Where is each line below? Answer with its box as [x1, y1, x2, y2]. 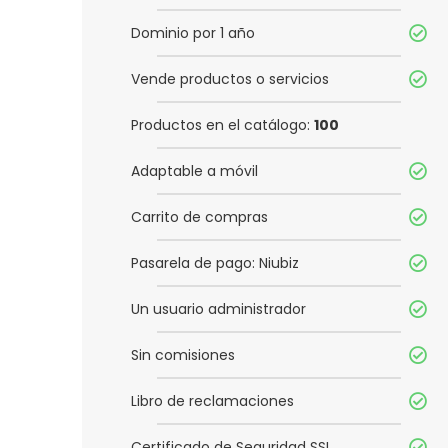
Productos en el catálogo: [131, 115, 314, 136]
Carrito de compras [131, 207, 268, 228]
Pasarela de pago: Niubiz [131, 253, 299, 274]
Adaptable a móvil [131, 161, 258, 182]
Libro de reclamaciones [131, 391, 294, 412]
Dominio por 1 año [131, 23, 255, 44]
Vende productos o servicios [131, 69, 329, 90]
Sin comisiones [131, 345, 235, 366]
